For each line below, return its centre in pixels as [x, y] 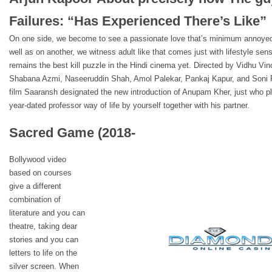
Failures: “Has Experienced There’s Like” [138, 21]
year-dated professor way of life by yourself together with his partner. [129, 105]
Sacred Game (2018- [72, 133]
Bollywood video [38, 159]
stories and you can [44, 240]
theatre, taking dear [43, 226]
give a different [35, 186]
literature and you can [47, 213]
